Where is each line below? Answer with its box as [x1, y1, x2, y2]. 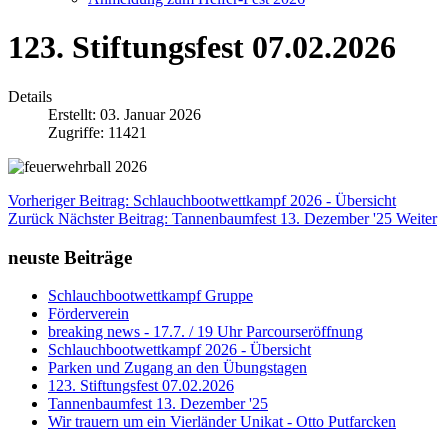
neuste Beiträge [8, 246, 132, 268]
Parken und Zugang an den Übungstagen [48, 359, 307, 377]
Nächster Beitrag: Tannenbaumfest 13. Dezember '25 [58, 209, 396, 227]
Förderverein [48, 305, 129, 323]
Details [8, 87, 52, 105]
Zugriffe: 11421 [48, 123, 147, 141]
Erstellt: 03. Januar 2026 [48, 105, 201, 123]
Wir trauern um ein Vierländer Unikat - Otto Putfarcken [48, 413, 396, 431]
